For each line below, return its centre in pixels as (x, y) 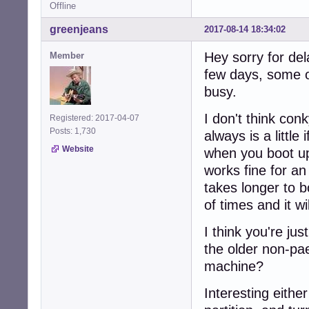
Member (67, 56)
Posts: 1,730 (75, 131)
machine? (234, 267)
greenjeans (79, 30)
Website (78, 149)
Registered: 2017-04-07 (94, 118)
